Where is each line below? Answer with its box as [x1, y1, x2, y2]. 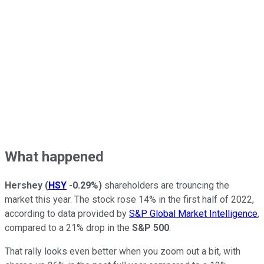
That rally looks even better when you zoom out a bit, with [5, 246, 240, 258]
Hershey [5, 180, 42, 192]
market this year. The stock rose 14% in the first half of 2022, [5, 194, 254, 206]
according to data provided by [5, 208, 129, 220]
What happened [5, 148, 104, 165]
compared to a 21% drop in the [5, 222, 132, 234]
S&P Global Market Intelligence [129, 208, 258, 220]
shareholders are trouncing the [102, 180, 229, 192]
